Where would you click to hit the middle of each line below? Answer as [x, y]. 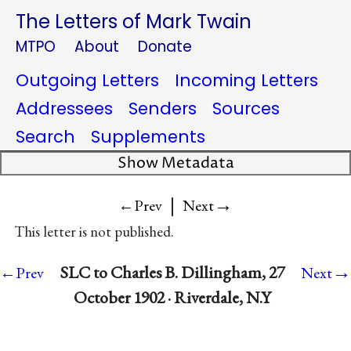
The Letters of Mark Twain [134, 22]
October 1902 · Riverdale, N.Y [172, 298]
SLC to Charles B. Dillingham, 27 [172, 273]
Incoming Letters [246, 80]
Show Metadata [175, 163]
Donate [165, 47]
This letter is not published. [94, 232]
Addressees [64, 109]
